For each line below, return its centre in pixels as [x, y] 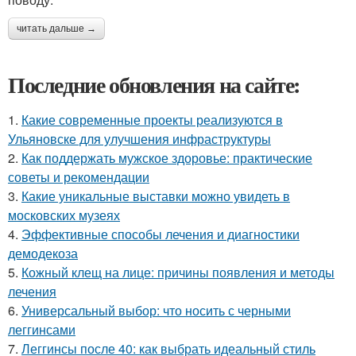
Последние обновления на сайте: [154, 84]
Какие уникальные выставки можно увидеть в [156, 195]
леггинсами [42, 329]
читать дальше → [56, 28]
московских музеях [64, 215]
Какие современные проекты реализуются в [152, 119]
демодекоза [43, 253]
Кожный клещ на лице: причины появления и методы [178, 272]
